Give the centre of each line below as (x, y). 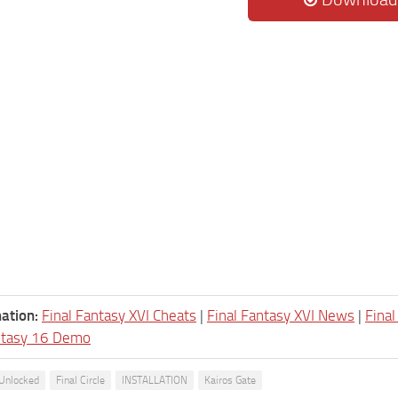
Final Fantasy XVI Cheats (119, 316)
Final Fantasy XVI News (281, 316)
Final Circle (80, 381)
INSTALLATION (155, 381)
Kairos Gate (230, 381)
